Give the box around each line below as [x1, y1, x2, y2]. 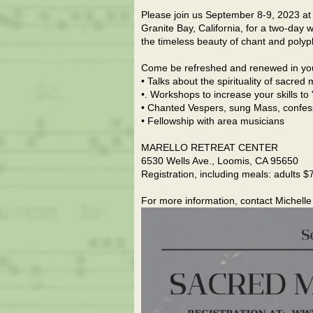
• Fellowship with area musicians [141, 116, 284, 126]
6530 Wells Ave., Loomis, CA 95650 [141, 156, 298, 166]
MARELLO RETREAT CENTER [141, 143, 278, 153]
